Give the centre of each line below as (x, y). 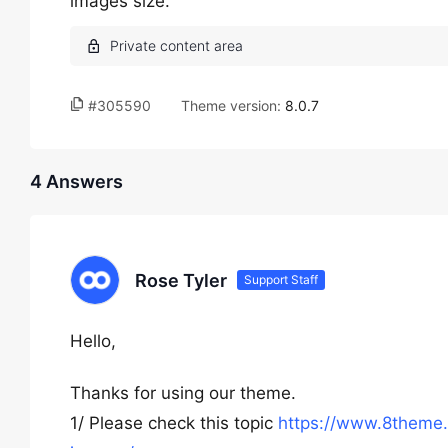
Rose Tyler (181, 280)
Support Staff (281, 279)
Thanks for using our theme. (183, 393)
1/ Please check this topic (174, 423)
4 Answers (76, 181)
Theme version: (233, 105)
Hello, (93, 341)
